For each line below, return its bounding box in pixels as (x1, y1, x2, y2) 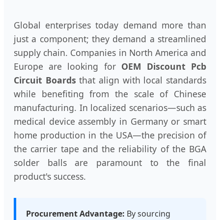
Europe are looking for (14, 60, 121, 73)
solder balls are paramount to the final (14, 157, 206, 169)
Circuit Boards (14, 74, 76, 86)
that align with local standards (76, 74, 207, 86)
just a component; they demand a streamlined (14, 33, 206, 45)
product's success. (14, 170, 86, 183)
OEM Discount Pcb (121, 60, 207, 73)
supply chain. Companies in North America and (14, 47, 206, 59)
